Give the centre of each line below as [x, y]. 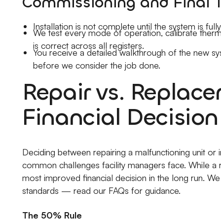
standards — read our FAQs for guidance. [102, 191]
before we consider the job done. [96, 65]
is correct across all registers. [88, 46]
